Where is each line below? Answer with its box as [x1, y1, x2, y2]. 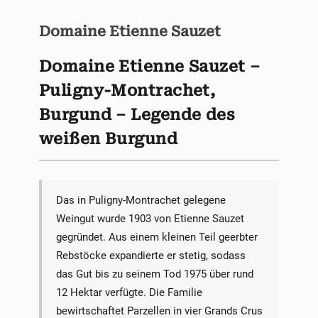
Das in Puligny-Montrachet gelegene [55, 193, 226, 207]
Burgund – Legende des [39, 106, 236, 124]
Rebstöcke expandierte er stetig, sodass [55, 248, 246, 262]
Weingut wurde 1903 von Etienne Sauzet [55, 212, 244, 225]
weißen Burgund [39, 130, 178, 148]
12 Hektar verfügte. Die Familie [55, 285, 202, 299]
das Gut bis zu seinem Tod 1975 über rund [55, 267, 253, 280]
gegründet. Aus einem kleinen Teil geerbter [55, 230, 258, 243]
